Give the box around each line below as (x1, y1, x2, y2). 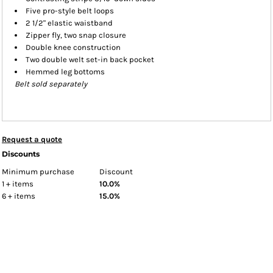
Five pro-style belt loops (26, 6, 114, 15)
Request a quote (2, 135, 62, 144)
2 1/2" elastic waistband (26, 18, 113, 27)
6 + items (2, 191, 35, 200)
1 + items (2, 179, 34, 188)
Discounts (2, 149, 40, 158)
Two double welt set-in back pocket (26, 55, 154, 64)
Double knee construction (26, 43, 121, 52)
